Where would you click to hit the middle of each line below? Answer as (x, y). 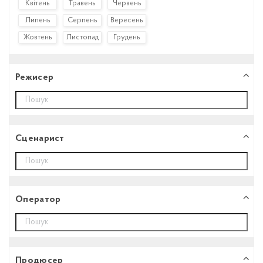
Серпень (82, 20)
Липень (38, 20)
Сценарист (40, 138)
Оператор (38, 199)
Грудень (127, 37)
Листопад (82, 37)
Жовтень (38, 37)
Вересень (127, 20)
